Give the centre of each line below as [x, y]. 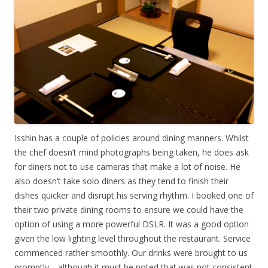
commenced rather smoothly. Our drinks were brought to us [131, 253]
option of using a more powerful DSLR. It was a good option [132, 224]
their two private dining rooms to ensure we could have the [129, 210]
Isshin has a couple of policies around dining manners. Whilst [132, 138]
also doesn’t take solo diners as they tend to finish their [121, 181]
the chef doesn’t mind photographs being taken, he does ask [132, 153]
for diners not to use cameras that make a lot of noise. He [127, 167]
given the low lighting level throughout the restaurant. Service [133, 239]
